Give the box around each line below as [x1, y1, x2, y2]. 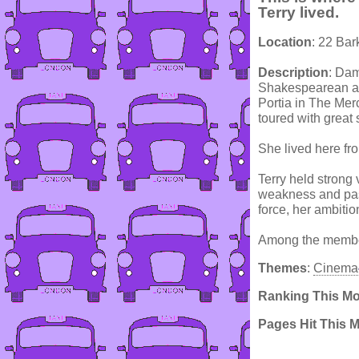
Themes [258, 261, 307, 276]
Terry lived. [258, 3, 339, 21]
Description [258, 66, 329, 80]
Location [258, 35, 312, 50]
